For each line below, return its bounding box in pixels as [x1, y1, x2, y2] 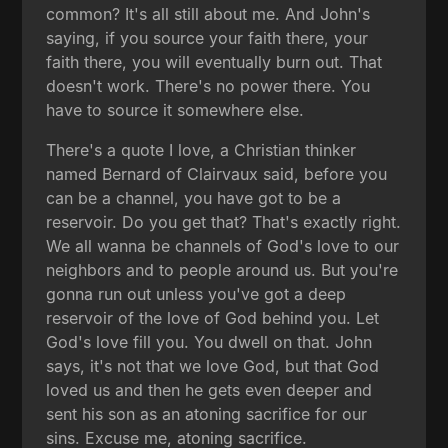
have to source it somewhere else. [46, 99, 305, 120]
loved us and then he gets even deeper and [46, 379, 373, 400]
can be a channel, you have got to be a [46, 187, 342, 208]
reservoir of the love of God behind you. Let [46, 307, 380, 328]
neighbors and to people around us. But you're [46, 259, 399, 280]
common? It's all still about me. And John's [46, 3, 371, 24]
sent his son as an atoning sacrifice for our [46, 403, 368, 424]
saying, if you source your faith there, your [46, 27, 369, 48]
